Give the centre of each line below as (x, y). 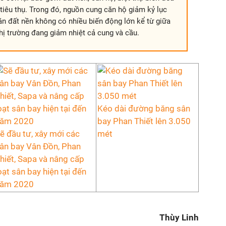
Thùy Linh (179, 217)
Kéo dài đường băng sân (144, 108)
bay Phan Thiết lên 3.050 (144, 121)
